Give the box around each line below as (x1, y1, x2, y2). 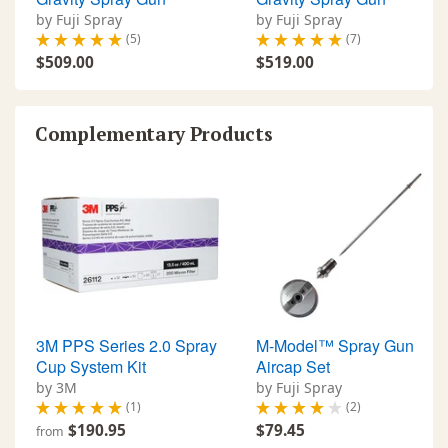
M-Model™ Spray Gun (256, 334, 414, 358)
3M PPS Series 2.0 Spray (36, 334, 217, 358)
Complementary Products (35, 121, 273, 147)
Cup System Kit (36, 355, 146, 379)
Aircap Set (256, 355, 330, 379)
